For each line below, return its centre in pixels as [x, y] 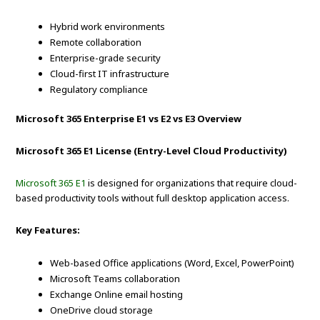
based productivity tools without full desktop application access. [153, 198]
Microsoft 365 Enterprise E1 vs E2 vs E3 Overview [129, 119]
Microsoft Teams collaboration [115, 279]
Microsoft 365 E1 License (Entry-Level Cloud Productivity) [152, 151]
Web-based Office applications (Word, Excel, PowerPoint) [172, 263]
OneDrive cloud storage [102, 310]
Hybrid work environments [108, 27]
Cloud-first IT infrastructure [110, 74]
